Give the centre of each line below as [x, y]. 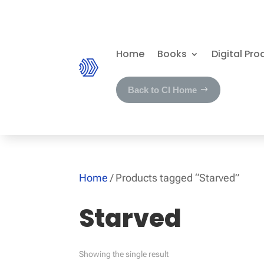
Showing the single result [124, 254]
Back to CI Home [163, 90]
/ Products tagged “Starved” [174, 177]
